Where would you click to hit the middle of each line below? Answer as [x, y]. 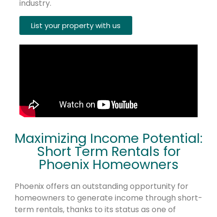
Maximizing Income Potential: [108, 139]
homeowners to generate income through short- [108, 198]
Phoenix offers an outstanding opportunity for [101, 186]
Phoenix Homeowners [108, 165]
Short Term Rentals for [108, 152]
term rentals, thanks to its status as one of [95, 210]
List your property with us [76, 26]
